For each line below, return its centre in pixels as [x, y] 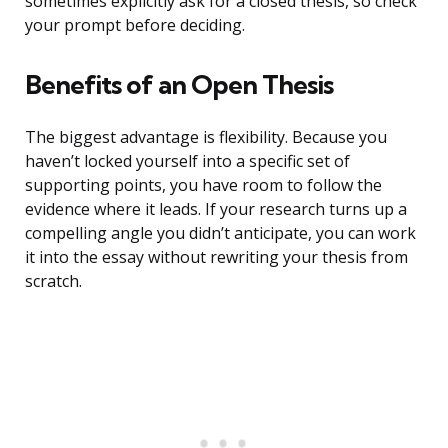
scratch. [53, 281]
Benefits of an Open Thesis [179, 85]
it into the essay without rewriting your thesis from [216, 257]
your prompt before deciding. [135, 25]
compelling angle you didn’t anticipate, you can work [220, 233]
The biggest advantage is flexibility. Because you [206, 137]
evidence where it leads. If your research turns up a [216, 209]
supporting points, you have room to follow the [203, 185]
